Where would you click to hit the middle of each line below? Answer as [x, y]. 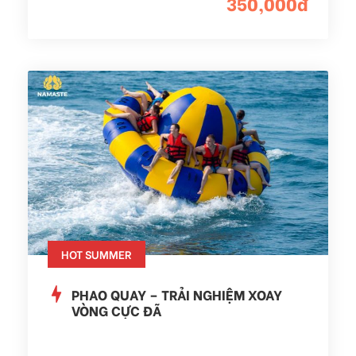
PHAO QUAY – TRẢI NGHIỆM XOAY [177, 294]
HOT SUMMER [97, 253]
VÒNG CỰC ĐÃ [116, 310]
